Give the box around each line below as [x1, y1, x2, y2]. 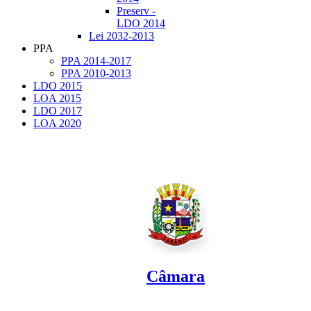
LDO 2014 [117, 17, 165, 30]
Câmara [146, 267, 205, 286]
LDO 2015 [33, 80, 82, 92]
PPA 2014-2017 [61, 55, 131, 67]
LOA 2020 [33, 117, 81, 130]
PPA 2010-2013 [61, 67, 131, 80]
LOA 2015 [33, 92, 81, 105]
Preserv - [117, 5, 155, 17]
